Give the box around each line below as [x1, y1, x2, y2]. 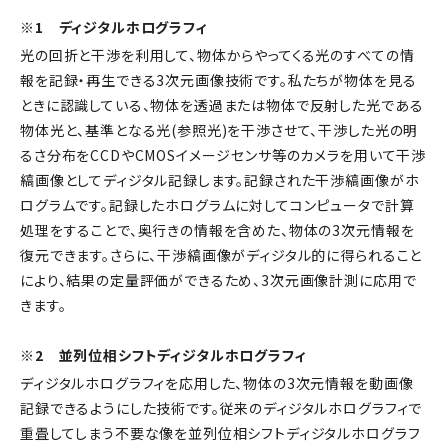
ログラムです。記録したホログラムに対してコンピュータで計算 [20, 194, 415, 215]
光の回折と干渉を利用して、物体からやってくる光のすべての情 [20, 44, 415, 65]
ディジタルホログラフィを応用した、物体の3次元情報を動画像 [20, 372, 414, 393]
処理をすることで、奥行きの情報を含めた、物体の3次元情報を [20, 219, 415, 240]
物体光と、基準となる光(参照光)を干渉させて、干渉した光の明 [20, 119, 419, 140]
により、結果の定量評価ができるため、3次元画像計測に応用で [20, 269, 417, 290]
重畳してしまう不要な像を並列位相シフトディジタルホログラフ [20, 422, 421, 443]
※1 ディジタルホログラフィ [20, 17, 208, 38]
